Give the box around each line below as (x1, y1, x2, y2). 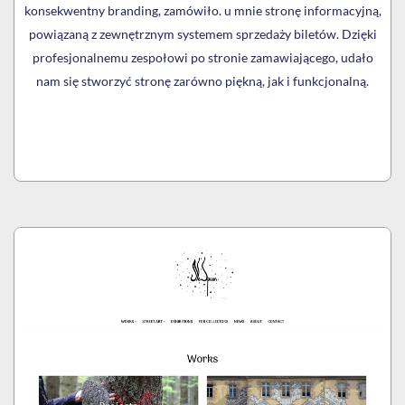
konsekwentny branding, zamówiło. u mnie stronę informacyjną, (24, 3, 381, 19)
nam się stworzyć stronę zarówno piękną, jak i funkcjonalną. (36, 73, 369, 89)
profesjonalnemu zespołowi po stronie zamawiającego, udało (32, 50, 373, 66)
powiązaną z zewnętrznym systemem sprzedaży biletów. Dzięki (28, 26, 377, 42)
